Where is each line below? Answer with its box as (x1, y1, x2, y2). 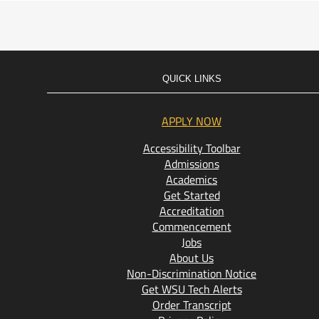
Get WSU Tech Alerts (141, 281, 242, 298)
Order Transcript (152, 296, 231, 313)
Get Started (163, 187, 220, 204)
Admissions (164, 155, 219, 172)
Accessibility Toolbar (142, 140, 241, 157)
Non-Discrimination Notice (127, 265, 256, 282)
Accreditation (159, 202, 224, 219)
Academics (166, 171, 217, 188)
